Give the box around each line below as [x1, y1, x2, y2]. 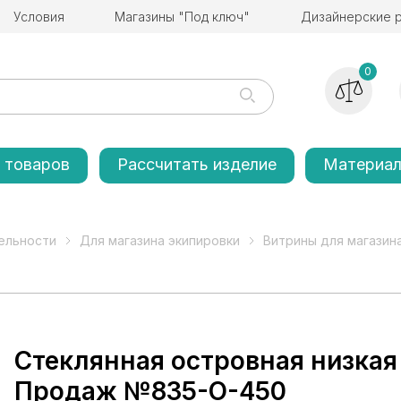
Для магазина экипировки [80, 233, 240, 248]
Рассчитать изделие [116, 155, 277, 174]
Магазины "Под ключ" [115, 9, 251, 24]
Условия [13, 9, 65, 24]
